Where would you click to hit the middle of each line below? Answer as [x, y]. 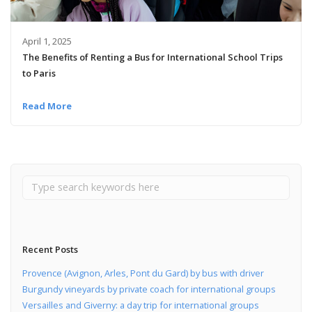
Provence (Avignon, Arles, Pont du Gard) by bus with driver [143, 273]
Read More [47, 106]
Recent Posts [50, 249]
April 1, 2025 [47, 41]
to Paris [39, 73]
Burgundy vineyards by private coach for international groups [149, 289]
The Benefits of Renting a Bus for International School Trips [152, 57]
